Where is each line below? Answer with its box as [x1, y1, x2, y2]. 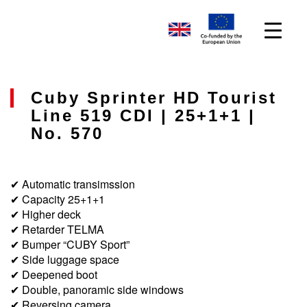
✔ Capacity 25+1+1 [10, 191, 105, 207]
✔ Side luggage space [10, 251, 119, 267]
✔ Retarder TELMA [10, 221, 104, 237]
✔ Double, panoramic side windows [10, 282, 184, 297]
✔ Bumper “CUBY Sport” [10, 236, 130, 252]
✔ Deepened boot [10, 267, 97, 282]
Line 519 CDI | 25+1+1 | [31, 106, 256, 125]
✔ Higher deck [10, 206, 81, 222]
